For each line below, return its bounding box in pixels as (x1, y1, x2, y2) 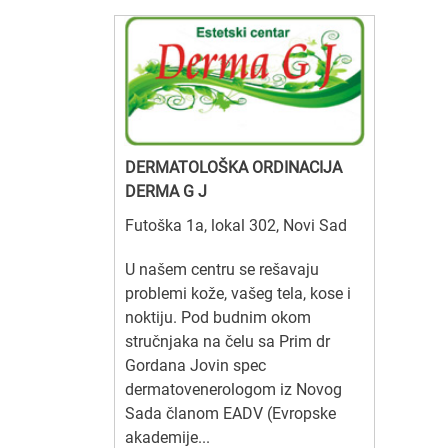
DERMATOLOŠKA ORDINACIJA (125, 157, 342, 177)
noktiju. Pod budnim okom (125, 307, 311, 327)
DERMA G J (125, 181, 207, 201)
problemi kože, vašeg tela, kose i (125, 283, 351, 303)
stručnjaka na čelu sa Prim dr (125, 331, 330, 351)
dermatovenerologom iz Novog (125, 379, 342, 399)
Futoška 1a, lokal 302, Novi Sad (125, 215, 347, 235)
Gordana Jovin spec (125, 355, 266, 375)
